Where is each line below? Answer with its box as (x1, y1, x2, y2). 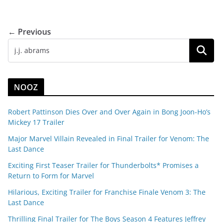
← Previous (8, 26, 51, 38)
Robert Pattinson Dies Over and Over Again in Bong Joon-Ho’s (8, 107, 211, 117)
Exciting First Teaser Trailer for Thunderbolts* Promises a (8, 161, 199, 170)
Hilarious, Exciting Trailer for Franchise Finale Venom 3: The (8, 187, 206, 197)
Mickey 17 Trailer (8, 117, 64, 127)
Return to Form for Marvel (8, 171, 94, 181)
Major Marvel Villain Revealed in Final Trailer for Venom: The (8, 134, 209, 144)
